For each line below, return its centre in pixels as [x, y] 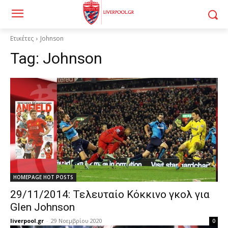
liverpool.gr [27, 221]
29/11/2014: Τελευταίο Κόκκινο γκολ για [110, 194]
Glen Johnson [42, 207]
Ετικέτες [22, 38]
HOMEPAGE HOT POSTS [43, 177]
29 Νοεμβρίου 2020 [77, 221]
